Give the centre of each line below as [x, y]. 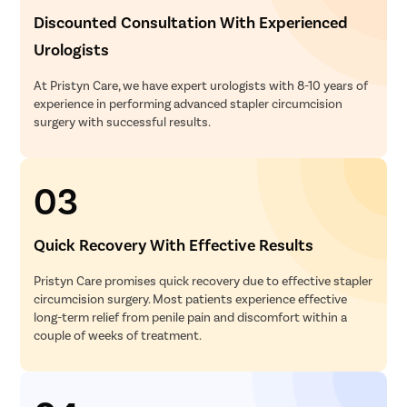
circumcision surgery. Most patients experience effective [191, 299]
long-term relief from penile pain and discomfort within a [191, 317]
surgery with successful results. [123, 122]
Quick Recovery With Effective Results [174, 245]
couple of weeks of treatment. [118, 335]
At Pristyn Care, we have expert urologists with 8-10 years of [201, 85]
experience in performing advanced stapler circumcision [189, 104]
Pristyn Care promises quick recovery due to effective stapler [203, 281]
